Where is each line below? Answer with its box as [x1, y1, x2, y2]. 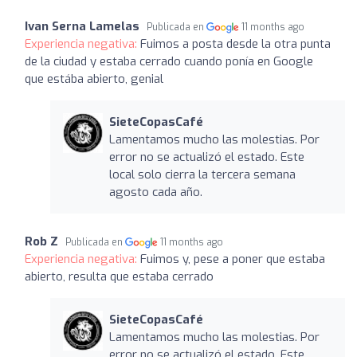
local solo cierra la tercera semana [108, 166, 296, 182]
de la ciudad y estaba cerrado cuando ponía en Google [25, 53, 313, 69]
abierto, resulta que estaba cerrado [25, 268, 214, 284]
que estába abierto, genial [25, 70, 163, 87]
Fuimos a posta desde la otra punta [140, 35, 331, 52]
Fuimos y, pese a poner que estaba [140, 250, 325, 267]
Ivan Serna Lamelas [25, 18, 139, 34]
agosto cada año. [108, 183, 202, 200]
